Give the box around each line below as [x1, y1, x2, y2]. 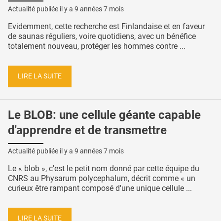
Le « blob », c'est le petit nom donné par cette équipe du [8, 164, 199, 174]
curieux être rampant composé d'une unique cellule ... [8, 184, 192, 193]
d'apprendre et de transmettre [8, 123, 167, 137]
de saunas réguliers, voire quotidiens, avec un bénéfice [8, 32, 196, 41]
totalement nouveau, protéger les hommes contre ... [8, 41, 185, 51]
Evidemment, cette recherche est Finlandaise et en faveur [8, 22, 205, 32]
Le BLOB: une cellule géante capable [8, 108, 201, 122]
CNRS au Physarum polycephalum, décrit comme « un [8, 174, 195, 184]
